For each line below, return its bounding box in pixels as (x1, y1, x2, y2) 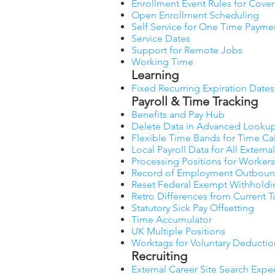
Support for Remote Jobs (131, 44, 242, 56)
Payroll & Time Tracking (131, 94, 258, 109)
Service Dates (131, 33, 190, 44)
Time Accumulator (131, 214, 212, 225)
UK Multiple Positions (131, 225, 225, 237)
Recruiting (131, 249, 187, 263)
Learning (131, 68, 179, 82)
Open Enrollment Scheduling (131, 9, 259, 21)
